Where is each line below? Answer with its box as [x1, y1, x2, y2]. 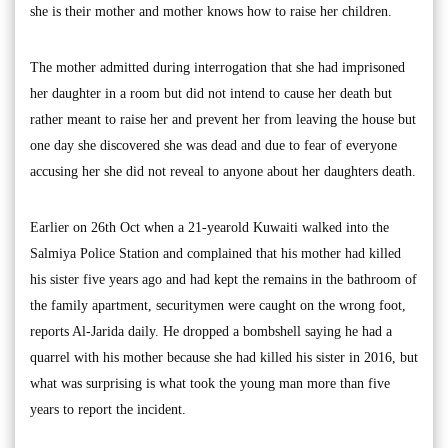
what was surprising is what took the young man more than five [30, 376, 390, 391]
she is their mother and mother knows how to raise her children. [30, 4, 392, 19]
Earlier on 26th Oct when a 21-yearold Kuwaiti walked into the [30, 220, 389, 235]
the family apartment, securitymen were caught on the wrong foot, [30, 298, 406, 313]
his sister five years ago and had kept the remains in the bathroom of [30, 272, 417, 287]
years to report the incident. [30, 402, 186, 417]
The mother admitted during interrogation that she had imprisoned [30, 60, 405, 75]
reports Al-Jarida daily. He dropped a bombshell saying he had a [30, 324, 392, 339]
